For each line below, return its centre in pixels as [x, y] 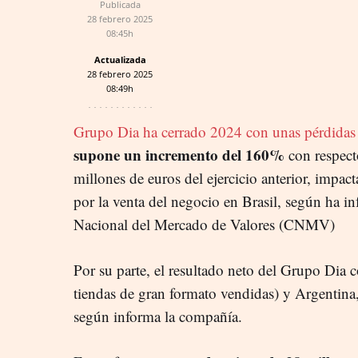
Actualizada [120, 59]
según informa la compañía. [158, 316]
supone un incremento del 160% [179, 154]
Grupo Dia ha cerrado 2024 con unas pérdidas [215, 131]
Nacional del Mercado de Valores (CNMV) [204, 224]
